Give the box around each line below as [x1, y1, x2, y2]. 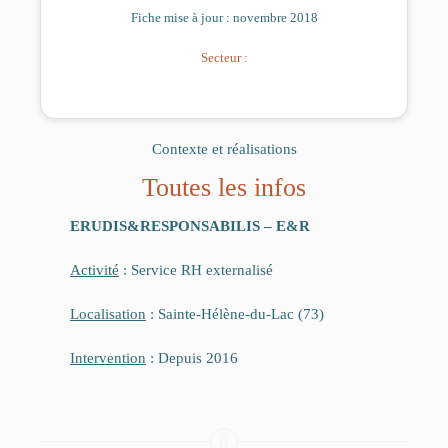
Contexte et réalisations [151, 141, 297, 158]
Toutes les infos [142, 173, 306, 203]
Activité [70, 262, 119, 279]
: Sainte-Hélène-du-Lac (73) [146, 306, 324, 323]
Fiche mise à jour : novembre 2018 [130, 10, 318, 26]
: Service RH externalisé [119, 262, 273, 279]
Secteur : [200, 50, 248, 66]
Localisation [70, 306, 146, 323]
